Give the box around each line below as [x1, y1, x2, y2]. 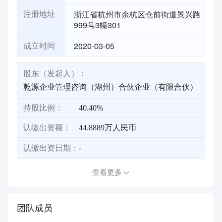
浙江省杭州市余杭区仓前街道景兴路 [74, 8, 201, 20]
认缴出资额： [23, 123, 71, 132]
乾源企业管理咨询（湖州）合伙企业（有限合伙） [23, 82, 198, 91]
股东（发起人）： [23, 69, 87, 78]
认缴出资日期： [23, 143, 79, 152]
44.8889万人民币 [79, 123, 137, 132]
